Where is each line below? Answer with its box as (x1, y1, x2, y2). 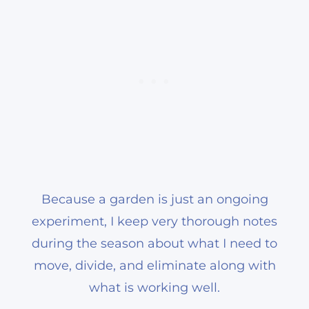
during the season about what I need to (32, 235, 277, 251)
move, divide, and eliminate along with (33, 257, 276, 273)
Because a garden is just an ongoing (41, 191, 268, 207)
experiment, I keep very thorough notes (32, 213, 277, 229)
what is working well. (89, 279, 220, 295)
